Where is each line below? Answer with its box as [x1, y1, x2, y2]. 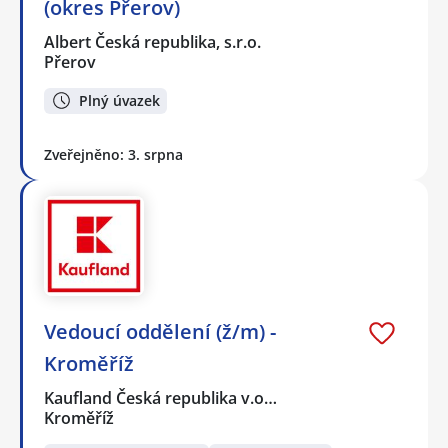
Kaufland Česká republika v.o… [44, 387, 279, 410]
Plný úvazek [79, 90, 160, 110]
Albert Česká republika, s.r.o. [44, 30, 263, 53]
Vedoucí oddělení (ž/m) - [44, 318, 276, 346]
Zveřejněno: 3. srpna [44, 145, 183, 165]
